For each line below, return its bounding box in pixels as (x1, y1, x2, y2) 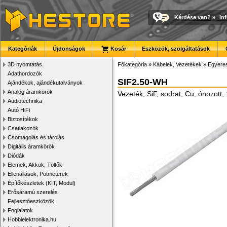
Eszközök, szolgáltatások (142, 46, 210, 52)
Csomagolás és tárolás (8, 134, 64, 140)
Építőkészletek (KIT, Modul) (8, 180, 75, 186)
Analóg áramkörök (8, 89, 53, 95)
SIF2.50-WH (118, 77, 168, 87)
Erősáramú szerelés (8, 189, 58, 195)
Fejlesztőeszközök (8, 198, 54, 204)
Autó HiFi (8, 107, 30, 113)
